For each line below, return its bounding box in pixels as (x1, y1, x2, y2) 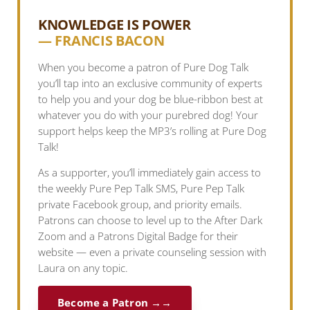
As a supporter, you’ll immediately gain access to (38, 166, 261, 180)
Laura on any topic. (38, 262, 128, 275)
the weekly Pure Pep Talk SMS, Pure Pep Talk (38, 182, 244, 196)
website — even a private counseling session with (38, 246, 266, 259)
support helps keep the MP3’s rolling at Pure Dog (38, 125, 266, 138)
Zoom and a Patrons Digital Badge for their (38, 230, 238, 244)
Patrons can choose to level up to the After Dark (38, 214, 262, 228)
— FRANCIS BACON (38, 31, 165, 51)
